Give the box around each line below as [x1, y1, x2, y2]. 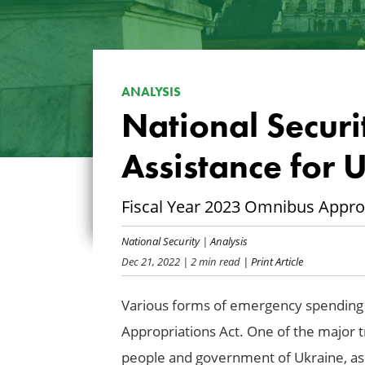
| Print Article [240, 253, 303, 268]
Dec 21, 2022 [121, 253, 180, 268]
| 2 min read [179, 253, 240, 268]
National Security [121, 233, 200, 248]
